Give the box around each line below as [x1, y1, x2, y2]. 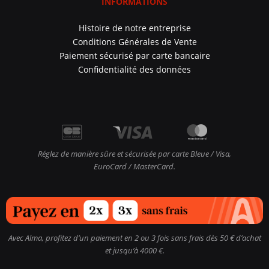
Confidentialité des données [78, 63, 191, 75]
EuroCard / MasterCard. [94, 161, 175, 172]
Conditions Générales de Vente [72, 35, 197, 47]
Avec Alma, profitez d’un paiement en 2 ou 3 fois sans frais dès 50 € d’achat [8, 232, 261, 243]
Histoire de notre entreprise [78, 22, 191, 34]
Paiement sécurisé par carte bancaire [59, 49, 210, 61]
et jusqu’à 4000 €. [104, 244, 165, 256]
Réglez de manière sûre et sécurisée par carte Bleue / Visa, [38, 148, 231, 160]
